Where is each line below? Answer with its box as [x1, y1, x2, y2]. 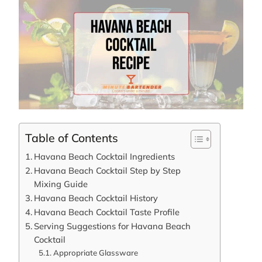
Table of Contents [25, 130, 118, 145]
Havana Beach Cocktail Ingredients [33, 150, 175, 162]
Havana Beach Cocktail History [33, 192, 158, 204]
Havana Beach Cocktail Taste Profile [33, 206, 180, 218]
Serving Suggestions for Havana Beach [33, 220, 191, 232]
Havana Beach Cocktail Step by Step [33, 164, 181, 176]
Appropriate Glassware [53, 247, 138, 257]
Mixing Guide [33, 178, 88, 189]
